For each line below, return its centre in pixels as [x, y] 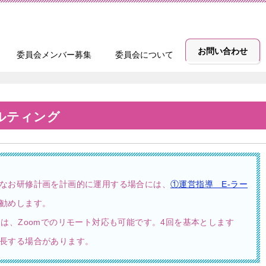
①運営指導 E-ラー [209, 184]
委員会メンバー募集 [54, 55]
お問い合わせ [223, 51]
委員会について [144, 55]
